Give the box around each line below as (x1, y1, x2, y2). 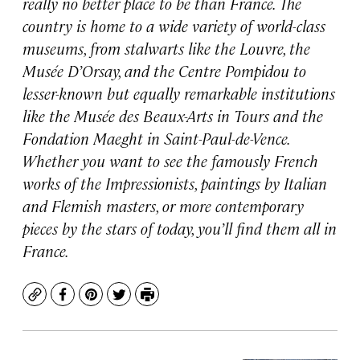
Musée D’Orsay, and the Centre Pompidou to (22, 59, 306, 81)
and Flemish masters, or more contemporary (22, 194, 304, 216)
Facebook (61, 292, 123, 312)
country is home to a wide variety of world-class (22, 14, 325, 36)
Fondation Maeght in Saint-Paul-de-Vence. (22, 127, 289, 149)
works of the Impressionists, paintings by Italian (22, 172, 327, 194)
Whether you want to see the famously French (22, 149, 318, 171)
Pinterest (89, 292, 149, 312)
